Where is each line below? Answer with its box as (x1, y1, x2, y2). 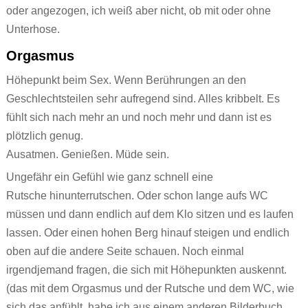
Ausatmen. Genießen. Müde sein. (5, 148, 169, 161)
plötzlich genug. (5, 130, 83, 142)
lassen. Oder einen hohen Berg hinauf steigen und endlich (5, 227, 289, 239)
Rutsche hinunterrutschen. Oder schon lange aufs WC (5, 190, 268, 202)
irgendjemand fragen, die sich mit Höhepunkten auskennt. (5, 264, 287, 276)
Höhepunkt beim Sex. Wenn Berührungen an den (5, 74, 246, 87)
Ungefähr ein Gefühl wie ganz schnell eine (5, 171, 213, 184)
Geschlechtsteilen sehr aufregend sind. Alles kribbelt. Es (5, 93, 280, 105)
